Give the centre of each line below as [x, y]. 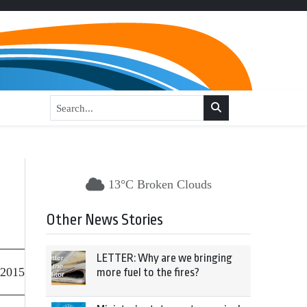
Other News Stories [105, 220]
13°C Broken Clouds [160, 184]
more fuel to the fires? [148, 272]
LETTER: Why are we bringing [164, 258]
